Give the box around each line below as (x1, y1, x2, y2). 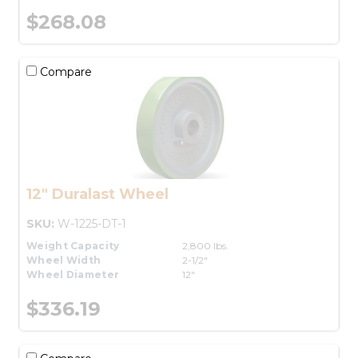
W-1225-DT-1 (58, 216, 126, 231)
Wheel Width (26, 253, 101, 266)
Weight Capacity (26, 239, 120, 252)
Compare (37, 64, 92, 79)
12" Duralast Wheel (26, 185, 169, 203)
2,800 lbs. (182, 239, 229, 252)
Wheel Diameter (26, 268, 120, 280)
